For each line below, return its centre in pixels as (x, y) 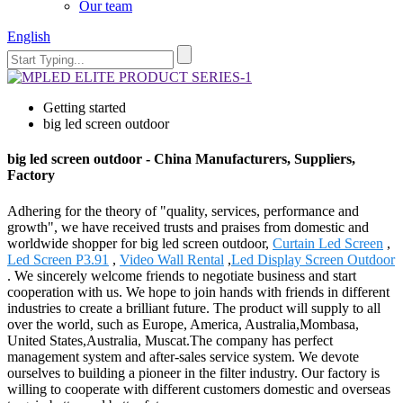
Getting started (85, 107)
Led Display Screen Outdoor (313, 259)
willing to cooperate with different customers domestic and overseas (199, 389)
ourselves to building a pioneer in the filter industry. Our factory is (193, 372)
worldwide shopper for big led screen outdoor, (140, 243)
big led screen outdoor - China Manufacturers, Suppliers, (181, 159)
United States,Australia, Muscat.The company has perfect (170, 340)
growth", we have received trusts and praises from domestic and (188, 227)
